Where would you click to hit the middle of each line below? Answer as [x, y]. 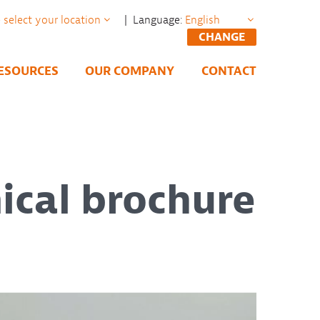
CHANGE [222, 37]
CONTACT [229, 71]
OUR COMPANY [130, 71]
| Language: [152, 20]
